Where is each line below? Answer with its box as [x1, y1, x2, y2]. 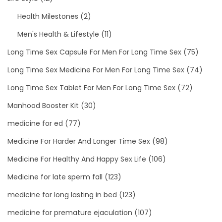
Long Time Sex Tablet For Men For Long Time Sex [7, 82, 175, 93]
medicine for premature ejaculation [7, 207, 132, 218]
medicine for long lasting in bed [7, 189, 117, 200]
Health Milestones [17, 11, 78, 21]
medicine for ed [7, 118, 63, 128]
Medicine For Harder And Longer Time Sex [7, 136, 150, 146]
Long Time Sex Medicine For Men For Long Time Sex [7, 64, 184, 75]
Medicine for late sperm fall [7, 171, 103, 182]
